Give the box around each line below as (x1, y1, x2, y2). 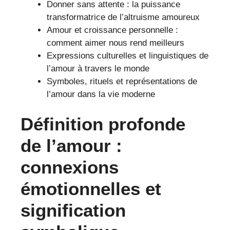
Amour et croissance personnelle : (47, 25, 178, 35)
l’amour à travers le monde (47, 63, 149, 73)
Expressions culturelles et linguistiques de (47, 50, 208, 61)
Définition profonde (21, 114, 185, 135)
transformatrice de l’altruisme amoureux (47, 12, 200, 22)
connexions (21, 157, 119, 178)
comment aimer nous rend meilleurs (47, 37, 184, 48)
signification (21, 200, 126, 221)
